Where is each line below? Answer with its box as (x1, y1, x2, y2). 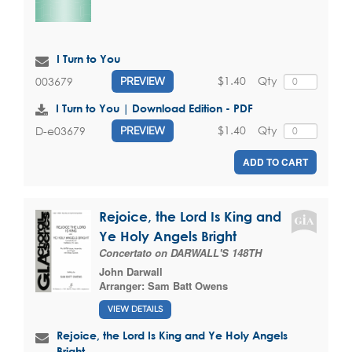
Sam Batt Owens (148, 278, 228, 294)
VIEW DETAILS (108, 303, 163, 314)
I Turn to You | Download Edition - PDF (56, 101, 253, 115)
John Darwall (99, 264, 163, 280)
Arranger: (99, 278, 148, 294)
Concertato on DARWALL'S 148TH (99, 245, 262, 261)
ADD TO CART (243, 155, 308, 170)
